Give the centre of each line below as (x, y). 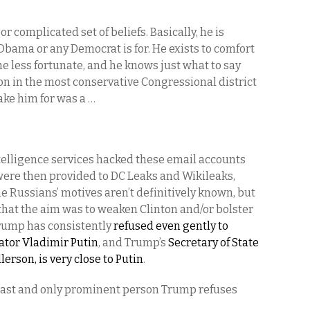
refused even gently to (171, 226)
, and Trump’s (133, 243)
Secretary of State (213, 243)
